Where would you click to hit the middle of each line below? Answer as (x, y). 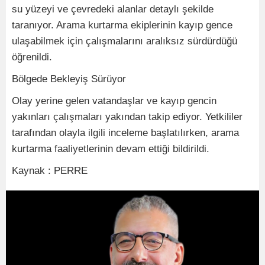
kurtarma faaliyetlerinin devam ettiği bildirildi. (111, 149)
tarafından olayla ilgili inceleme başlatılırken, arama (125, 133)
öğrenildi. (32, 57)
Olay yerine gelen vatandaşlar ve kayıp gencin (114, 101)
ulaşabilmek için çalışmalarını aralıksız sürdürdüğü (125, 41)
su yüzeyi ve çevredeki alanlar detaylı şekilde (113, 9)
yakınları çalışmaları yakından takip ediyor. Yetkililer (127, 117)
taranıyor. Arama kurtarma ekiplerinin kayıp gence (122, 25)
